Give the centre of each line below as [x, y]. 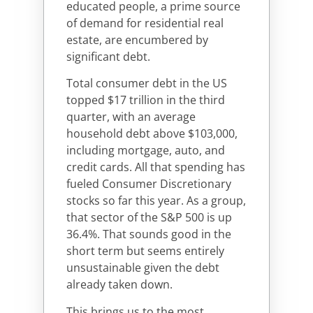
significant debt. [108, 56]
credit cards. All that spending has [156, 167]
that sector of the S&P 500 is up [149, 218]
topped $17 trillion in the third [146, 100]
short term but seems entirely [145, 251]
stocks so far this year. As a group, [156, 201]
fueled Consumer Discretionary [149, 184]
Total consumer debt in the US [147, 83]
